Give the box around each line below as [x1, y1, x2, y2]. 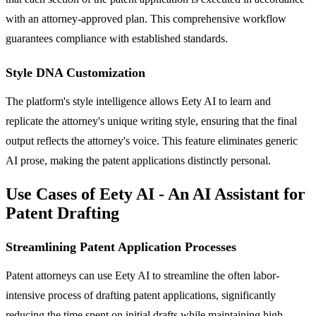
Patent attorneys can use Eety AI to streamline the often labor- [6, 269, 279, 281]
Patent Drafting [6, 203, 119, 222]
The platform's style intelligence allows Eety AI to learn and [6, 95, 271, 107]
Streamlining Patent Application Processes [6, 239, 236, 254]
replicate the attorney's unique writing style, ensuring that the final [6, 114, 297, 127]
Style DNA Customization [6, 65, 145, 80]
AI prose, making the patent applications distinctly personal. [6, 154, 271, 166]
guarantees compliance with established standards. [6, 32, 228, 44]
